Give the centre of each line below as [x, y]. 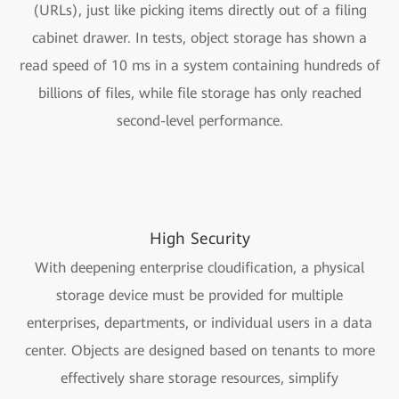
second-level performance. [199, 121]
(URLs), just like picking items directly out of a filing [199, 11]
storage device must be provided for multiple [199, 296]
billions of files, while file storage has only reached [199, 94]
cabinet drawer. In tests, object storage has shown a [199, 38]
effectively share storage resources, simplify [199, 379]
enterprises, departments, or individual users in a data [199, 323]
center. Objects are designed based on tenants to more [199, 351]
